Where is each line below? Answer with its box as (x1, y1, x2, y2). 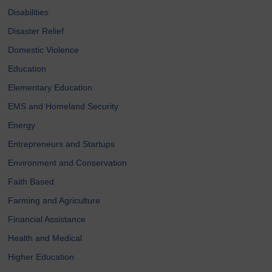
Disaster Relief (8, 25, 64, 36)
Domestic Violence (8, 44, 80, 55)
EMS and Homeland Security (8, 101, 119, 111)
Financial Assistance (8, 214, 86, 224)
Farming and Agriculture (8, 195, 101, 205)
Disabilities (8, 7, 49, 17)
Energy (8, 120, 36, 130)
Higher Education (8, 251, 75, 262)
